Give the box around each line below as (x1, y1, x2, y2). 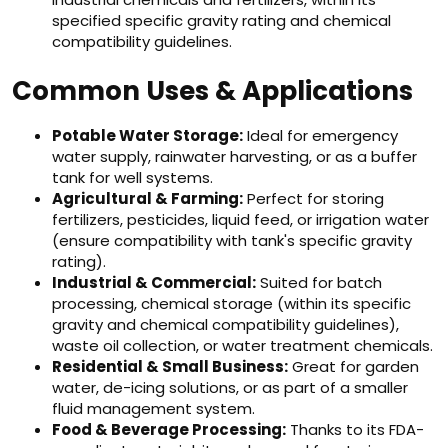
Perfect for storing (243, 188, 384, 209)
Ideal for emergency (243, 125, 398, 146)
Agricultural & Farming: (52, 188, 243, 209)
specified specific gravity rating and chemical (52, 10, 391, 31)
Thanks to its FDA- (286, 419, 424, 440)
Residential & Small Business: (52, 356, 288, 377)
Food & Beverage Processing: (52, 419, 286, 440)
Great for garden (288, 356, 419, 377)
